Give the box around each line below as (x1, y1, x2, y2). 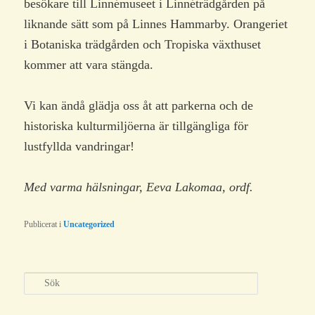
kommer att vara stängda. (24, 57, 154, 72)
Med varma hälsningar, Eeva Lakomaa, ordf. (24, 180, 254, 195)
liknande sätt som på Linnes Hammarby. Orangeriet (24, 16, 288, 31)
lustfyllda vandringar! (24, 139, 135, 153)
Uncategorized (63, 219, 115, 230)
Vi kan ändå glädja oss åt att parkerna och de (24, 98, 254, 112)
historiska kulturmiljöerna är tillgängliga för (24, 118, 249, 133)
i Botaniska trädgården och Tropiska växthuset (24, 37, 262, 51)
